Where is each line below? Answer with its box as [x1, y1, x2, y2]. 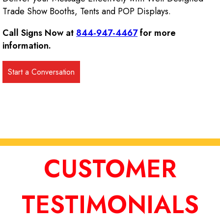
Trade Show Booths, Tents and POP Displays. [2, 4, 171, 18]
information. [2, 39, 51, 52]
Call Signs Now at [2, 26, 76, 39]
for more [137, 26, 176, 39]
